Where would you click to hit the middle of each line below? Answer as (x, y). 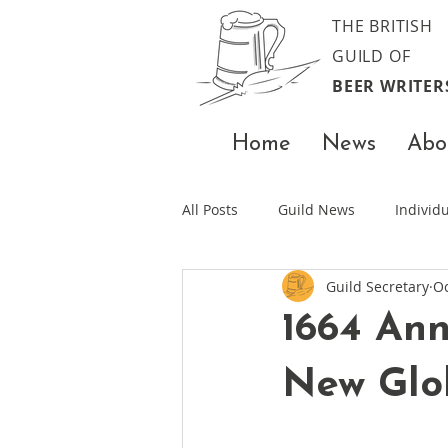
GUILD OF (371, 56)
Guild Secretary (377, 286)
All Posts (210, 209)
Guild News (316, 209)
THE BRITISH (382, 26)
